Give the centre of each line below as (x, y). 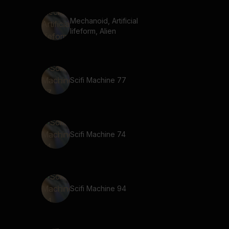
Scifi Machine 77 (98, 80)
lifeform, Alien (93, 31)
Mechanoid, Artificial (104, 21)
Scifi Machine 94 (98, 188)
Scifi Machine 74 (98, 134)
